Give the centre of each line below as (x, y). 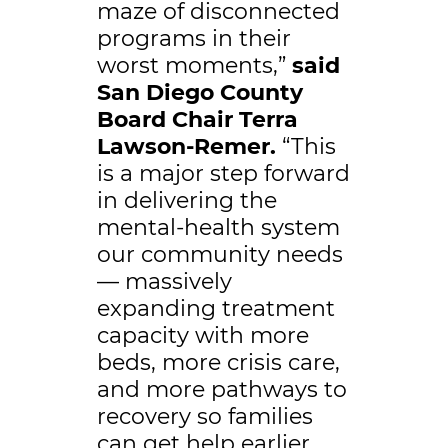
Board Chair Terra (197, 120)
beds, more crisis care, (218, 363)
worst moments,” (194, 66)
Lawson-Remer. (186, 147)
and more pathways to (221, 390)
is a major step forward (223, 174)
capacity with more (202, 336)
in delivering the (186, 201)
